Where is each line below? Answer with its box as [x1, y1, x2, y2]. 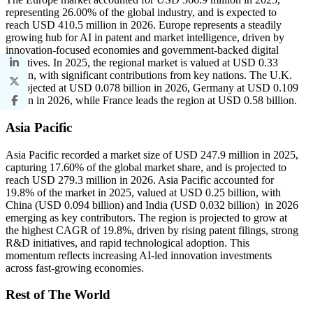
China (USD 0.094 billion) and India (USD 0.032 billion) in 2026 [6, 198, 298, 211]
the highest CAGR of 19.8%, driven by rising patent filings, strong [6, 224, 298, 236]
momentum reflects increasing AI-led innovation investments [6, 249, 272, 261]
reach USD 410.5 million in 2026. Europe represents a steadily [6, 19, 282, 31]
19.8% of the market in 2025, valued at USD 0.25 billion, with [6, 186, 281, 198]
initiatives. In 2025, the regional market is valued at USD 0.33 [6, 57, 278, 69]
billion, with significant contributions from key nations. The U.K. [6, 69, 292, 82]
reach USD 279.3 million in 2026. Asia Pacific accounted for [6, 173, 274, 186]
